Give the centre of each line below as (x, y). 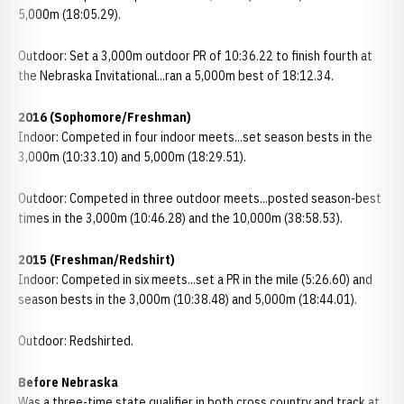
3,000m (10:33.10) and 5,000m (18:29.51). (133, 157)
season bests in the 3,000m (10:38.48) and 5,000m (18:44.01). (188, 299)
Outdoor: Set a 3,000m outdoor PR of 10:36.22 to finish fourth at (195, 56)
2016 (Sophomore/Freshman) (105, 117)
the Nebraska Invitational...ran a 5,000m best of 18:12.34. (176, 76)
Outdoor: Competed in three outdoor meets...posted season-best (200, 198)
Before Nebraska (68, 382)
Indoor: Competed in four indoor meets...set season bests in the (195, 137)
